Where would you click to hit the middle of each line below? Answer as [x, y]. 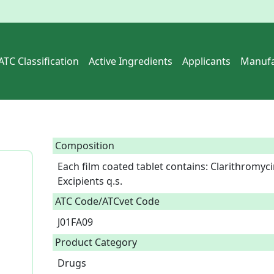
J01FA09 [78, 222]
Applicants [206, 61]
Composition [85, 146]
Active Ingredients [131, 61]
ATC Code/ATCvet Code [107, 201]
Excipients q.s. [92, 181]
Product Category [96, 242]
